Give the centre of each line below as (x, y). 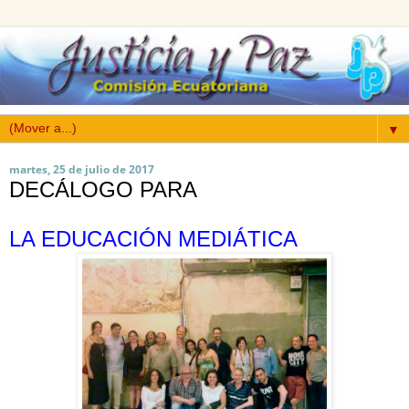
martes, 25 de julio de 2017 (82, 170)
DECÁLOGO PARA (103, 190)
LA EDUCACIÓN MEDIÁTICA (153, 238)
